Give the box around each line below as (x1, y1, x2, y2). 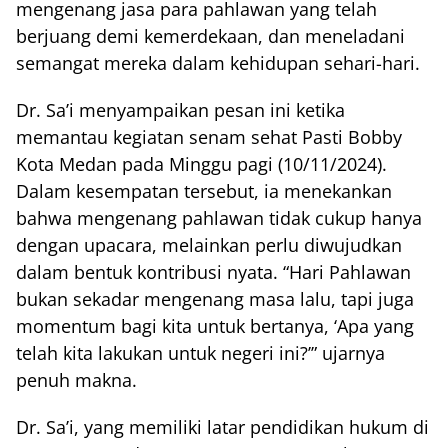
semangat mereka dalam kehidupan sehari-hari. (16, 51, 420, 76)
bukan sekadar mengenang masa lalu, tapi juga (16, 287, 414, 312)
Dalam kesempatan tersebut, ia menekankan (16, 179, 392, 204)
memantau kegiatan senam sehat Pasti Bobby (16, 125, 402, 150)
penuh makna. (16, 368, 137, 393)
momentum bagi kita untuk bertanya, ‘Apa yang (16, 314, 414, 339)
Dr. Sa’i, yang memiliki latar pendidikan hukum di (16, 415, 429, 440)
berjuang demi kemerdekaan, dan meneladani (16, 24, 405, 49)
